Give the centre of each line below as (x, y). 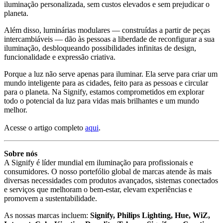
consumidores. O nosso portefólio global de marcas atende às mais (108, 171)
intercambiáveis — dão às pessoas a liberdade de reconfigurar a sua (109, 39)
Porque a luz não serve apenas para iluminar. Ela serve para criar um (111, 74)
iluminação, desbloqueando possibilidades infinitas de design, (100, 48)
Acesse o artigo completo (45, 127)
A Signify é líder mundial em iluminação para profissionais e (99, 162)
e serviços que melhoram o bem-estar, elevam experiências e (98, 189)
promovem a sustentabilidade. (51, 198)
